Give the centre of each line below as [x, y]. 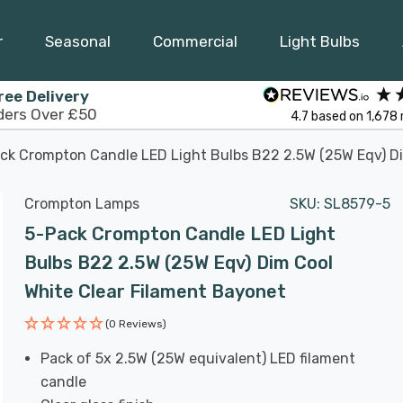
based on [338, 116]
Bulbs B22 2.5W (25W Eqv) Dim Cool [179, 263]
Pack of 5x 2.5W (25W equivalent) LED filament [198, 358]
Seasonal [78, 41]
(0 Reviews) [136, 324]
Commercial [195, 41]
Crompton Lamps [82, 204]
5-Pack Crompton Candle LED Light [180, 234]
